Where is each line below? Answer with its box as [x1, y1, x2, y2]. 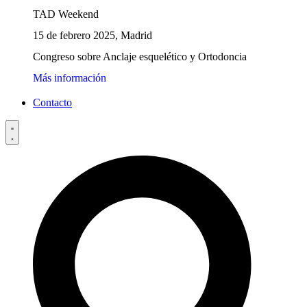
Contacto [33, 97, 72, 109]
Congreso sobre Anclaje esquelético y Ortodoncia [33, 51, 247, 63]
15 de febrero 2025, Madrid [33, 29, 152, 41]
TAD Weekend [33, 8, 99, 20]
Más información [33, 72, 106, 84]
